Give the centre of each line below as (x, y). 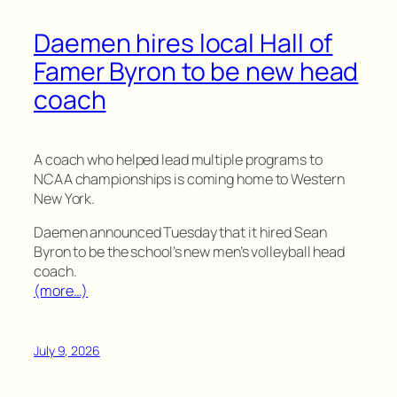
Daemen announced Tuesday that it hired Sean (180, 233)
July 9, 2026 (67, 350)
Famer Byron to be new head (196, 72)
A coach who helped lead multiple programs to (178, 160)
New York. (65, 199)
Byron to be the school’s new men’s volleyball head (189, 252)
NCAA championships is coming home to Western (189, 179)
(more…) (61, 291)
